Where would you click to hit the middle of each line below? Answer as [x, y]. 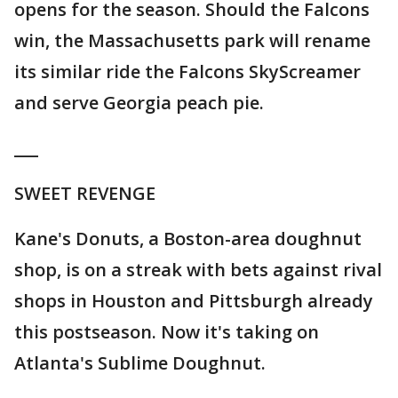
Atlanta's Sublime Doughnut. [140, 363]
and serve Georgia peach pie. [139, 103]
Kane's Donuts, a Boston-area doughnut [188, 239]
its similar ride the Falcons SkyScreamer [187, 72]
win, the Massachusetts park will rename [192, 41]
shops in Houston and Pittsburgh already [194, 301]
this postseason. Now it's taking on [167, 332]
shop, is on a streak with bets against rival [198, 270]
